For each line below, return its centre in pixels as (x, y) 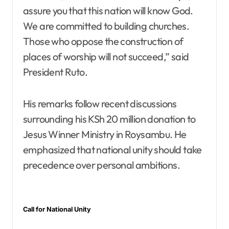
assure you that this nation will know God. (108, 11)
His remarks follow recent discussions (100, 104)
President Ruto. (55, 72)
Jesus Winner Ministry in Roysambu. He (105, 134)
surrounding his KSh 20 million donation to (109, 119)
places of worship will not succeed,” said (106, 57)
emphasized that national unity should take (112, 150)
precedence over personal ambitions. (101, 165)
